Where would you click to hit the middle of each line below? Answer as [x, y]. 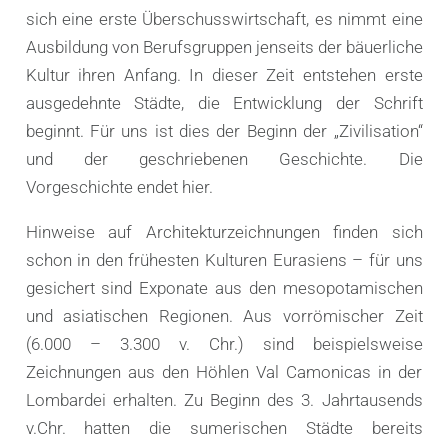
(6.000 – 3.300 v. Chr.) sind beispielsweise [224, 343]
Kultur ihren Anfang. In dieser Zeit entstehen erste [224, 74]
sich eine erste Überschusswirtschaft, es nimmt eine [224, 18]
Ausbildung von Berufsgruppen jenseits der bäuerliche [224, 46]
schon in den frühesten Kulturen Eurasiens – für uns [224, 259]
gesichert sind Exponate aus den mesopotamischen [224, 287]
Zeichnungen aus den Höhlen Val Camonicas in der [224, 371]
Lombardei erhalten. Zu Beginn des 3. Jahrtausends [224, 399]
